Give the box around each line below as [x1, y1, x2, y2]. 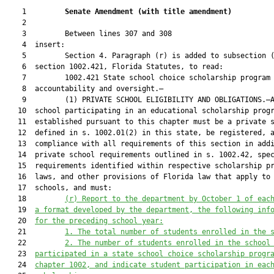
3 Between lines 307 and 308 [5, 29, 172, 38]
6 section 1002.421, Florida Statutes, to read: [5, 62, 223, 71]
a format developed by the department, [35, 206, 198, 214]
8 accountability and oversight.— [5, 84, 163, 93]
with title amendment [142, 7, 228, 16]
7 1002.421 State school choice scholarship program [5, 73, 270, 82]
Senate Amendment [65, 7, 138, 16]
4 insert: [5, 40, 65, 49]
